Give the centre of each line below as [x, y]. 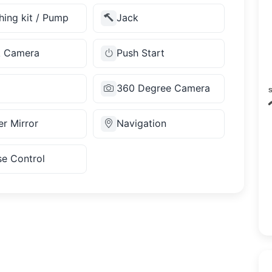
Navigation [141, 124]
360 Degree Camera [163, 88]
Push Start [140, 53]
